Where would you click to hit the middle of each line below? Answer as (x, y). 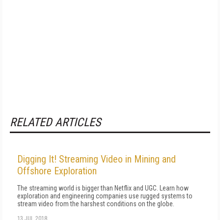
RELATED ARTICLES (55, 122)
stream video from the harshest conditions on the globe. (96, 204)
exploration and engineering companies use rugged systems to (105, 196)
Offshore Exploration (57, 171)
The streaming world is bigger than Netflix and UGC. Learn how (103, 188)
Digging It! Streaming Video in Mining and (96, 159)
